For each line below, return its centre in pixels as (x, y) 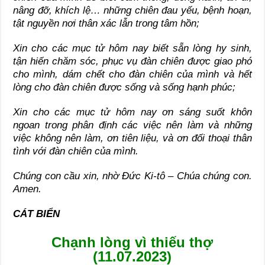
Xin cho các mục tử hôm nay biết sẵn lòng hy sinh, (132, 49)
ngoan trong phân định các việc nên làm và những (132, 125)
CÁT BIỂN (37, 214)
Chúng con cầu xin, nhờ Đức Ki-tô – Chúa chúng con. (132, 176)
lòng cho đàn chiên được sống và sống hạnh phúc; (125, 88)
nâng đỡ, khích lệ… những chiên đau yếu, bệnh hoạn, (132, 11)
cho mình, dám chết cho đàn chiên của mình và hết (132, 75)
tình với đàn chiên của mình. (76, 151)
